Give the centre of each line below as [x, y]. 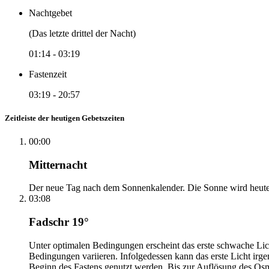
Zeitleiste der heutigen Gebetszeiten [65, 118]
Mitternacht [58, 165]
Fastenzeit [48, 74]
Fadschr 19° [59, 222]
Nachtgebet [50, 13]
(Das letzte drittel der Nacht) [82, 33]
